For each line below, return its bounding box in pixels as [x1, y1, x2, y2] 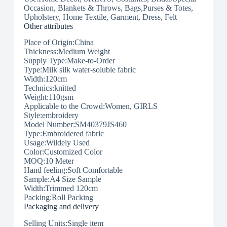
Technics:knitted [23, 84, 76, 93]
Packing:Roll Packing [23, 193, 93, 202]
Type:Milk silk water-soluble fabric [23, 65, 136, 74]
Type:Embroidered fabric [23, 129, 104, 138]
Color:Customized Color [23, 147, 102, 157]
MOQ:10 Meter [23, 157, 74, 166]
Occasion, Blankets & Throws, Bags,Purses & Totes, [23, 3, 193, 12]
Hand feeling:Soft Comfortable [23, 166, 123, 175]
